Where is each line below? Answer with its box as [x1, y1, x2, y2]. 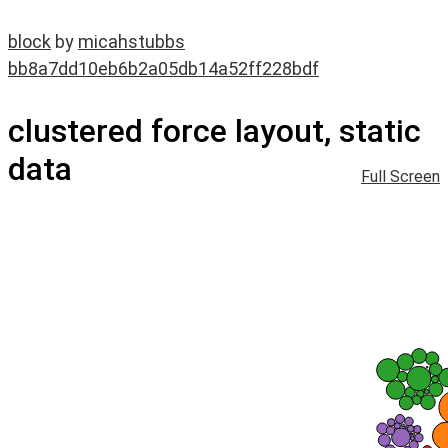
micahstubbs [78, 31, 185, 52]
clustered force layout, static [8, 112, 421, 150]
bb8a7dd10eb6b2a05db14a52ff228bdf [8, 58, 319, 79]
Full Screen [361, 167, 440, 186]
